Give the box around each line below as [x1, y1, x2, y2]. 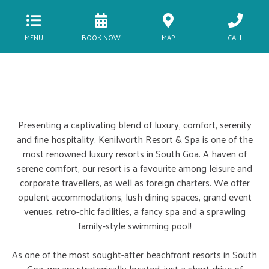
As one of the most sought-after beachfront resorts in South [12, 246, 257, 263]
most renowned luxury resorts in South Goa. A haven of [22, 145, 247, 162]
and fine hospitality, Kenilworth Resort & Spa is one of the [16, 130, 253, 148]
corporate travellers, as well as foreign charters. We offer [19, 174, 250, 191]
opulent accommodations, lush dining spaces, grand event [17, 188, 252, 205]
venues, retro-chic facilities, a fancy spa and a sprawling [23, 202, 246, 220]
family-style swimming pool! [77, 217, 192, 234]
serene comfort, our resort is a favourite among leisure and [17, 159, 252, 177]
